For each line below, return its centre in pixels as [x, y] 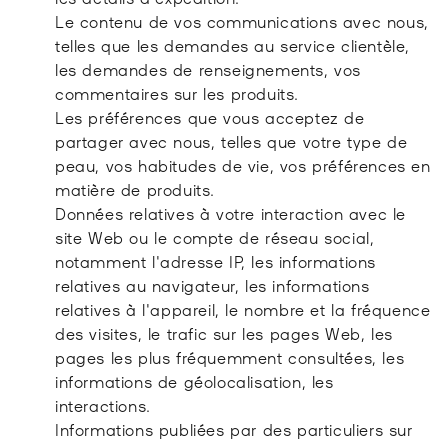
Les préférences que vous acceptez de [210, 116]
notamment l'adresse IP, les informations [216, 260]
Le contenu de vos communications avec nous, [242, 20]
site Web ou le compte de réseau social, [215, 236]
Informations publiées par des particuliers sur [234, 428]
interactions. [103, 404]
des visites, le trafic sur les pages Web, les [224, 332]
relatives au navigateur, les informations [212, 284]
